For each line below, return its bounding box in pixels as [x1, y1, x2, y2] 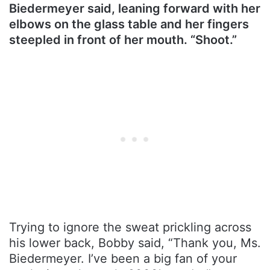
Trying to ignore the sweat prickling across [9, 220, 251, 235]
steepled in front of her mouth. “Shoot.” [9, 33, 237, 48]
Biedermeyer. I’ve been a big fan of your [9, 251, 237, 266]
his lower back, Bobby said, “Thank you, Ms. [9, 236, 261, 251]
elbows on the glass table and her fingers [9, 17, 249, 32]
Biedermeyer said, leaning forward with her [9, 1, 260, 16]
